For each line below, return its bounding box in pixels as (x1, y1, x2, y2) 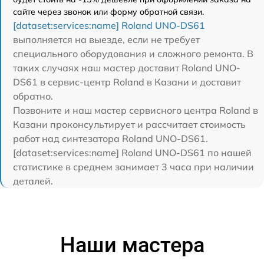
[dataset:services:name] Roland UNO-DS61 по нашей (13, 146, 252, 159)
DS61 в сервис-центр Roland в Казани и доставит (13, 75, 241, 88)
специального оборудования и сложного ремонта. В (13, 47, 253, 60)
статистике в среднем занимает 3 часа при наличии (13, 160, 254, 173)
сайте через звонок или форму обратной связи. (13, 6, 204, 17)
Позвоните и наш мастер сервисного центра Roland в (13, 104, 258, 116)
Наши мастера (60, 232, 204, 258)
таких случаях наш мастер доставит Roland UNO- (13, 61, 240, 74)
